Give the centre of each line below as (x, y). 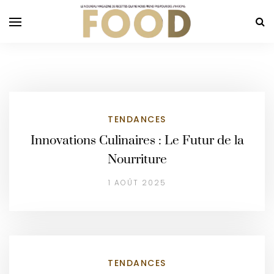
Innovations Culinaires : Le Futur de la (137, 141)
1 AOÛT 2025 (137, 183)
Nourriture (137, 160)
